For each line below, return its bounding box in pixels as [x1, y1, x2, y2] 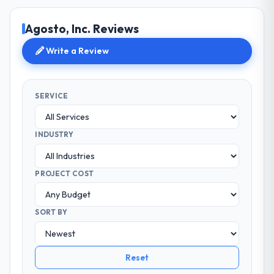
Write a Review [44, 45, 109, 57]
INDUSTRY [35, 130, 73, 139]
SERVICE [35, 91, 68, 100]
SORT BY [35, 207, 68, 217]
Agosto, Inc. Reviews [25, 21, 139, 37]
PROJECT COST [35, 168, 94, 178]
